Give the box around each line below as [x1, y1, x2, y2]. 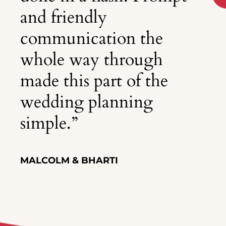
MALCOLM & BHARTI [20, 155, 118, 166]
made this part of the [20, 69, 168, 93]
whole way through [20, 48, 163, 72]
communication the [20, 27, 163, 50]
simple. [20, 111, 71, 135]
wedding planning [20, 90, 153, 114]
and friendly [20, 6, 107, 29]
